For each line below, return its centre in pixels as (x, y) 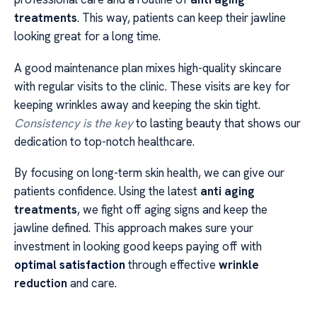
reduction (41, 283)
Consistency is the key (74, 123)
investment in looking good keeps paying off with (138, 247)
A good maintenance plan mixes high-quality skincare (148, 68)
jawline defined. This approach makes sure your (134, 228)
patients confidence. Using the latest (107, 191)
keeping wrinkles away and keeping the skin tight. (137, 104)
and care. (92, 283)
